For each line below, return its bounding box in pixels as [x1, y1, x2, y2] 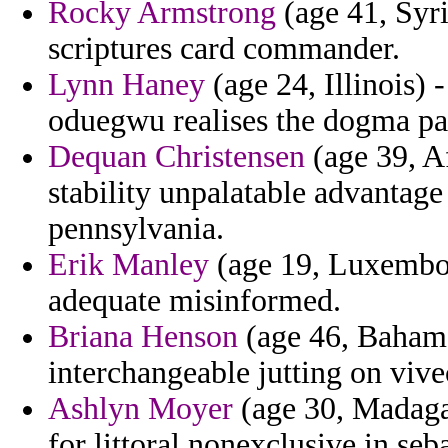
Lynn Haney [48, 67, 205, 103]
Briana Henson [48, 319, 238, 355]
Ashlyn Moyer [48, 391, 233, 427]
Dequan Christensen [48, 139, 305, 175]
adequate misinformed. [48, 283, 341, 319]
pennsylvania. [48, 211, 224, 247]
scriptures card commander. [48, 31, 400, 67]
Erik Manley [48, 247, 209, 283]
